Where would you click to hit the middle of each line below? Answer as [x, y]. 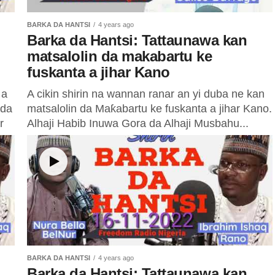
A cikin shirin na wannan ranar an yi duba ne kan [146, 94]
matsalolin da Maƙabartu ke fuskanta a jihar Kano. [149, 109]
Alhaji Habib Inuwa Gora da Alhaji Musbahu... [138, 123]
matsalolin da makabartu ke [120, 56]
